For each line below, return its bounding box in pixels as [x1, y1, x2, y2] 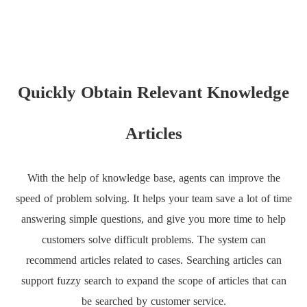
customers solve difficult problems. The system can [41, 233, 266, 245]
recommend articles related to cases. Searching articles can [25, 254, 282, 266]
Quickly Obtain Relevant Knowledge [18, 82, 289, 101]
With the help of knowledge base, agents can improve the [27, 171, 280, 184]
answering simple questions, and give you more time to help [21, 212, 286, 225]
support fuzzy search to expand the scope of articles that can [21, 274, 286, 286]
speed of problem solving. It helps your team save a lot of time [15, 192, 292, 204]
